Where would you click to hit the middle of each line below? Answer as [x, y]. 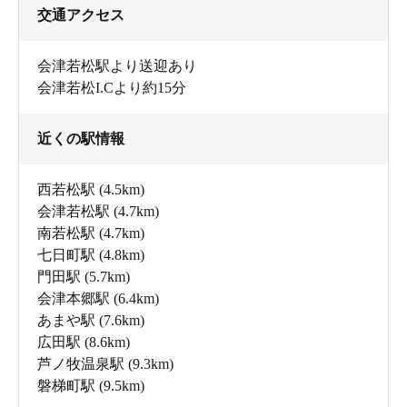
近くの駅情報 [81, 139]
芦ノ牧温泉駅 [81, 364]
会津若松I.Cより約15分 [112, 88]
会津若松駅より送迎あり [117, 66]
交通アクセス [81, 15]
